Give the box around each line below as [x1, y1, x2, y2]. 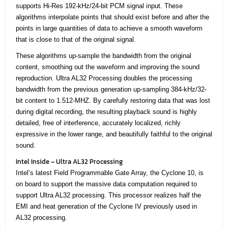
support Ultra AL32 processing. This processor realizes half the [16, 191, 201, 199]
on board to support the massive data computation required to [16, 180, 197, 188]
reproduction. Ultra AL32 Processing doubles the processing [16, 74, 192, 82]
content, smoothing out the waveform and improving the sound [16, 63, 199, 71]
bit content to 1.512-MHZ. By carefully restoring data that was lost [16, 96, 210, 104]
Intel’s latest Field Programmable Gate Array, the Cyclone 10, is [16, 168, 204, 177]
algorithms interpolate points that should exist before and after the [16, 13, 209, 21]
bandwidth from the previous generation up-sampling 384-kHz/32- [16, 85, 207, 93]
